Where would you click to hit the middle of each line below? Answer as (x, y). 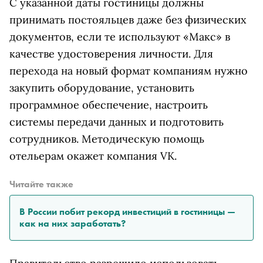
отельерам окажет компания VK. (93, 156)
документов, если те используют (96, 37)
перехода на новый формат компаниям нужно (129, 71)
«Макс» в (207, 37)
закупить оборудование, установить (102, 88)
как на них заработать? (73, 224)
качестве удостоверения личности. (100, 54)
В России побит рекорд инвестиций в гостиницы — (127, 212)
